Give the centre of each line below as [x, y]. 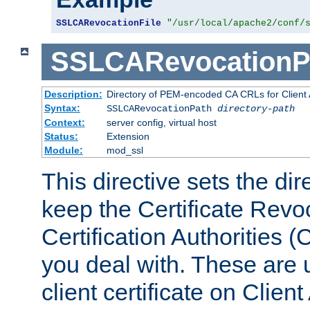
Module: [63, 150]
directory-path [256, 108]
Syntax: [62, 108]
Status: [61, 136]
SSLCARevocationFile [109, 24]
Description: [73, 94]
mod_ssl [125, 150]
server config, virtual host [161, 122]
